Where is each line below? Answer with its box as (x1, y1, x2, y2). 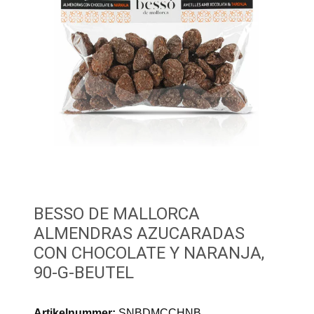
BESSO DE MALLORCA (34, 203, 200, 224)
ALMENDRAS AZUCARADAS (34, 223, 245, 243)
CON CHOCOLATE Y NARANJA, (34, 243, 264, 263)
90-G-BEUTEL (34, 262, 134, 282)
